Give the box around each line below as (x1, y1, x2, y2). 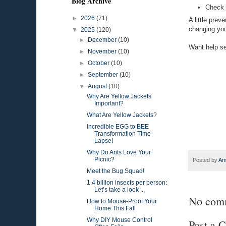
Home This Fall (94, 205, 136, 212)
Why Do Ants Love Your (86, 149, 151, 156)
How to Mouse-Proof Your (86, 198, 157, 205)
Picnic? (94, 156, 115, 163)
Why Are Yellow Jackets (86, 93, 151, 100)
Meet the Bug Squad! (86, 167, 144, 175)
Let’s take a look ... (94, 186, 145, 193)
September (88, 71, 120, 78)
